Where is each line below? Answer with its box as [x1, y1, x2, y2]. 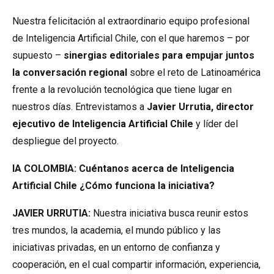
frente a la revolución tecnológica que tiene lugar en [12, 84, 232, 95]
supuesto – [12, 50, 64, 61]
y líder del [193, 118, 238, 130]
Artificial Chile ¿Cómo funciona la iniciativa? [12, 180, 215, 191]
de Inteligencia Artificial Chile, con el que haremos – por [12, 32, 250, 44]
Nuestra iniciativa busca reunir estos [93, 207, 248, 219]
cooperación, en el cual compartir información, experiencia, [12, 259, 261, 270]
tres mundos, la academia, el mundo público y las [12, 224, 221, 236]
